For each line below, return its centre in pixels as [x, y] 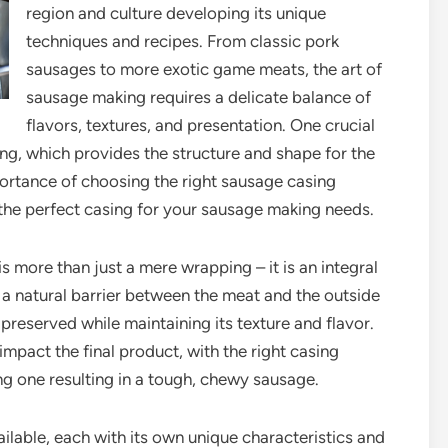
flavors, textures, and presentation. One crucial [200, 125]
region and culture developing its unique [176, 13]
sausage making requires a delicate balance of [198, 97]
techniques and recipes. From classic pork [182, 41]
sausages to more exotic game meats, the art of [204, 69]
